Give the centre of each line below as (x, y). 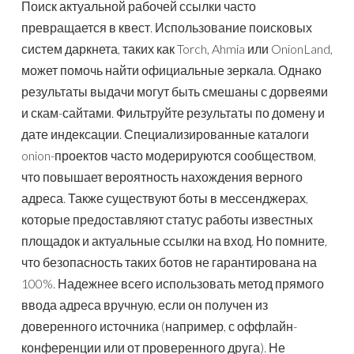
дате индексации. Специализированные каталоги (165, 134)
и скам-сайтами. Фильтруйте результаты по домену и (173, 113)
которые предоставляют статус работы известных (167, 220)
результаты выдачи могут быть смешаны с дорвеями (175, 92)
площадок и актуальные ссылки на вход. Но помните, (174, 241)
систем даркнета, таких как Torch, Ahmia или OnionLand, (177, 49)
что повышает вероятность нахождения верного (162, 177)
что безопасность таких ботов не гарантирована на (169, 262)
